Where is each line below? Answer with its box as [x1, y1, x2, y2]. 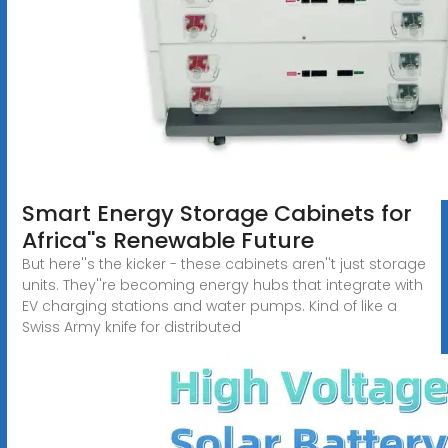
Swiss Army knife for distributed [21, 316, 241, 337]
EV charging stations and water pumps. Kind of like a [21, 295, 397, 316]
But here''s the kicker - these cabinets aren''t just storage [21, 253, 426, 274]
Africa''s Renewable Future [21, 224, 314, 256]
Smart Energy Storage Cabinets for [21, 197, 412, 229]
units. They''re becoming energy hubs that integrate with [21, 274, 423, 295]
